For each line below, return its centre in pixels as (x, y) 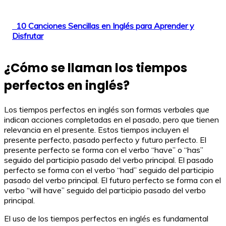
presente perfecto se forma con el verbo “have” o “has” (104, 150)
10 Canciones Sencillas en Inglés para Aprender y (105, 25)
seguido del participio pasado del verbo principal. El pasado (109, 160)
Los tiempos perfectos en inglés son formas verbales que (107, 109)
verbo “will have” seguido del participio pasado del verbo (105, 190)
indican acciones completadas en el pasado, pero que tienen (111, 119)
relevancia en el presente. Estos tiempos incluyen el (96, 129)
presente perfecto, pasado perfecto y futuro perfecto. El (105, 139)
